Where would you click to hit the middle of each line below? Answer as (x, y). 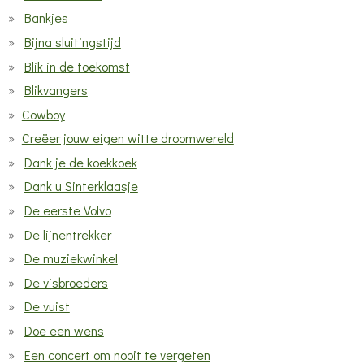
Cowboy (43, 114)
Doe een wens (64, 331)
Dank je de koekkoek (80, 162)
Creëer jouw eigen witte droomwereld (128, 138)
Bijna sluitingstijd (72, 41)
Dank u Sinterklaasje (81, 186)
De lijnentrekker (67, 234)
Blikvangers (56, 90)
